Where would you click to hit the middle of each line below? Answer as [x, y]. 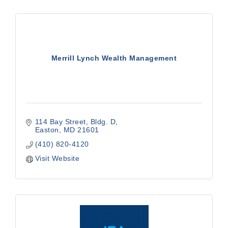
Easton [47, 130]
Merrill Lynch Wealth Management [114, 58]
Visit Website [57, 158]
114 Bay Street [60, 122]
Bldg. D [103, 122]
